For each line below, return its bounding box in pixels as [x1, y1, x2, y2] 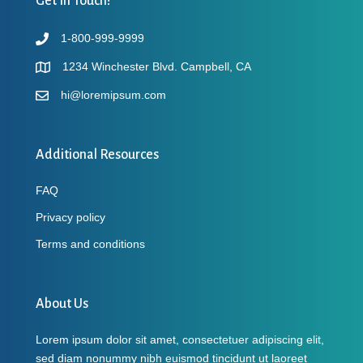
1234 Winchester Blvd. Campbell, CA [62, 59, 251, 73]
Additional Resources [36, 147, 159, 162]
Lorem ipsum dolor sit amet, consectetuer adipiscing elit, [36, 332, 324, 346]
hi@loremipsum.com [61, 88, 166, 101]
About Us [36, 296, 88, 311]
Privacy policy [36, 210, 105, 224]
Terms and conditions [36, 237, 145, 250]
